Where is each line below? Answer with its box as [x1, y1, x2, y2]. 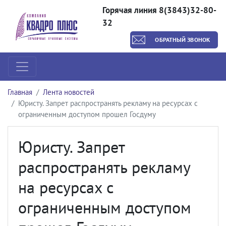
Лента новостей [43, 87, 94, 97]
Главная [8, 87, 32, 97]
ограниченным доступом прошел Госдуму [18, 109, 156, 119]
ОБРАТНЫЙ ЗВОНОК [155, 36, 210, 43]
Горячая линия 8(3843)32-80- [102, 5, 216, 16]
